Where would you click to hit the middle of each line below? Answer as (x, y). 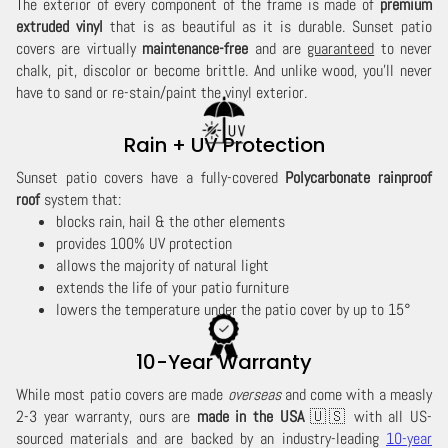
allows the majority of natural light (162, 266)
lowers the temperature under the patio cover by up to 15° (233, 310)
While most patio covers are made (122, 395)
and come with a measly (356, 395)
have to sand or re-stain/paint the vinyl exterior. (161, 93)
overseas (254, 395)
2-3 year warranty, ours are (106, 417)
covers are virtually (79, 49)
